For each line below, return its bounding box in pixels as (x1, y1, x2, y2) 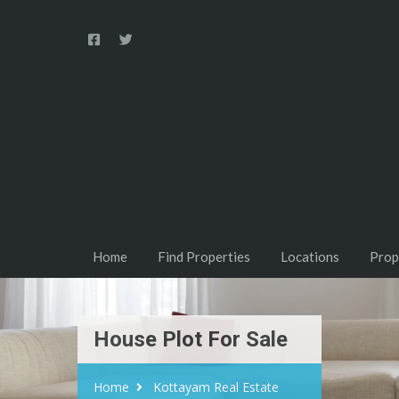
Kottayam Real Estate (153, 379, 279, 396)
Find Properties (158, 248, 250, 265)
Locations (281, 248, 339, 265)
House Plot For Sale (94, 327, 288, 353)
